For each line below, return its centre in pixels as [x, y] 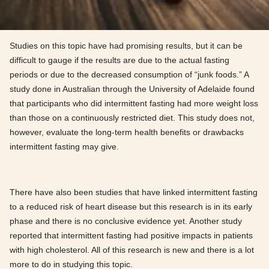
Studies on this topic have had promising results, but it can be [126, 46]
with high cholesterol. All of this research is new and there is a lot [132, 250]
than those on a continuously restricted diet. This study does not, [132, 118]
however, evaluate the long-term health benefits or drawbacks [127, 132]
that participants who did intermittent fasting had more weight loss [134, 104]
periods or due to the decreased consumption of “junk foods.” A [129, 75]
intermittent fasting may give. [64, 147]
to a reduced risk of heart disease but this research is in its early [131, 207]
